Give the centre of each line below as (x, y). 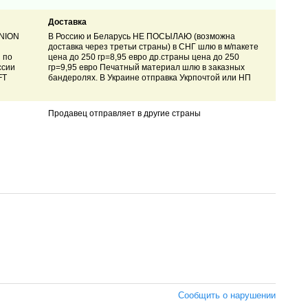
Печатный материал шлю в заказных (172, 68)
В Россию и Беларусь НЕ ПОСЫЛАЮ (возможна (141, 37)
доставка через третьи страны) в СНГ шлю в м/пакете (153, 47)
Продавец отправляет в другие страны (124, 114)
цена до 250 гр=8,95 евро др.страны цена (130, 57)
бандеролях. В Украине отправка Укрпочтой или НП (149, 78)
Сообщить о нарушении (227, 295)
